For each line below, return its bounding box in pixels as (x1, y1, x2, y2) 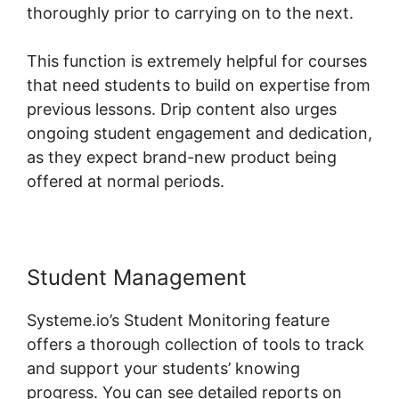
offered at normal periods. (27, 171, 224, 191)
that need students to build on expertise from (27, 75, 370, 94)
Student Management (27, 264, 247, 290)
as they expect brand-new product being (27, 147, 337, 167)
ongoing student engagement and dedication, (27, 123, 372, 142)
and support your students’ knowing (27, 358, 300, 378)
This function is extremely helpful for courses (27, 51, 367, 70)
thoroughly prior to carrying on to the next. (27, 3, 354, 22)
